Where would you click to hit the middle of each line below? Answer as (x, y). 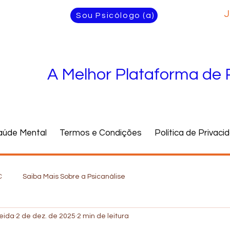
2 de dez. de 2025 (46, 216)
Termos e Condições (100, 133)
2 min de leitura (103, 216)
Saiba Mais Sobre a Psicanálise (74, 176)
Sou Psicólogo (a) (115, 15)
